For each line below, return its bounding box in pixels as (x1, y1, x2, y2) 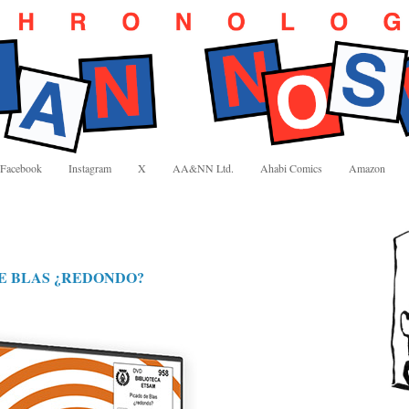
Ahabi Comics (260, 161, 322, 176)
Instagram (68, 161, 111, 176)
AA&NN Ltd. (173, 161, 234, 176)
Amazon (349, 161, 385, 176)
